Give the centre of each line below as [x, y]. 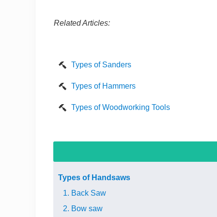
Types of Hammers [103, 86]
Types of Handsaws [94, 178]
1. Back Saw [85, 193]
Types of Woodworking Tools [121, 107]
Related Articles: [82, 23]
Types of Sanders [101, 65]
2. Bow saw [83, 209]
